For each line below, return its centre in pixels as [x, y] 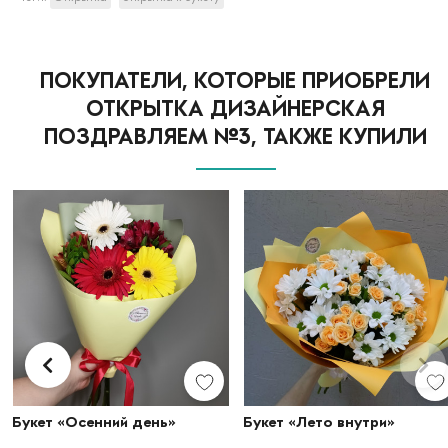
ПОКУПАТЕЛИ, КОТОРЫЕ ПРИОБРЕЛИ [235, 79]
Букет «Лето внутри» [319, 420]
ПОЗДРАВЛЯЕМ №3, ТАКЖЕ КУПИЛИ [235, 135]
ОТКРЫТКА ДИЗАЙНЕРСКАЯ [235, 107]
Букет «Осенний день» [94, 420]
